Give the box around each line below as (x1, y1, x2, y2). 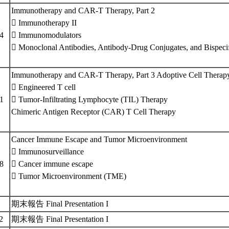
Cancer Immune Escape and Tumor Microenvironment (11, 135, 187, 144)
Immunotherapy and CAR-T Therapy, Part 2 (11, 6, 155, 15)
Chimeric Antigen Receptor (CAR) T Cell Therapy (11, 107, 176, 116)
